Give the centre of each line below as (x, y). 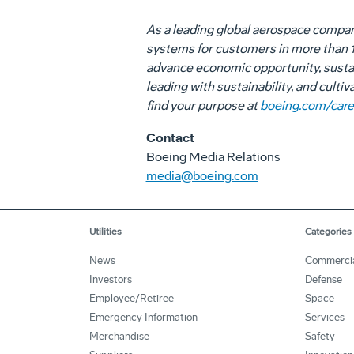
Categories (328, 232)
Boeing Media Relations (213, 157)
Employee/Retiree (132, 298)
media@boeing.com (202, 176)
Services (325, 317)
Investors (111, 279)
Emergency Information (143, 317)
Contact (170, 137)
